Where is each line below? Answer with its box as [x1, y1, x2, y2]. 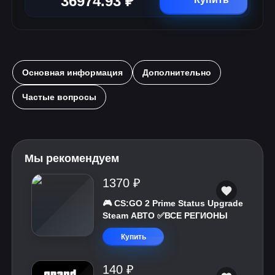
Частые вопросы [22, 92, 96, 102]
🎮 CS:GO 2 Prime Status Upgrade [103, 198, 243, 208]
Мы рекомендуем [25, 152, 119, 165]
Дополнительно [142, 68, 211, 77]
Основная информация [22, 68, 123, 77]
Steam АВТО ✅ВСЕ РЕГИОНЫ [103, 211, 228, 220]
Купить [120, 233, 146, 241]
